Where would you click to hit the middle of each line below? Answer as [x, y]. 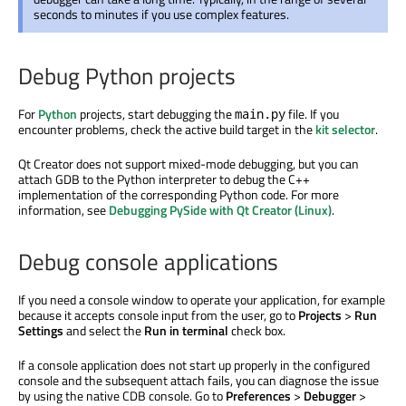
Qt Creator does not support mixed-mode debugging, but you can [188, 164]
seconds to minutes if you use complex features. [161, 14]
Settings [41, 331]
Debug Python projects [127, 77]
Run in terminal [186, 331]
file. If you [312, 114]
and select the [104, 331]
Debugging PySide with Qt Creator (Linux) [220, 210]
